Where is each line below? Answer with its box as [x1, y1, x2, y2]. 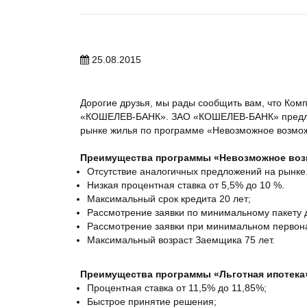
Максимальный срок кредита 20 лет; [87, 193, 251, 204]
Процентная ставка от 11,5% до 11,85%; [87, 282, 267, 293]
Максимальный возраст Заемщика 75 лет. [87, 234, 275, 245]
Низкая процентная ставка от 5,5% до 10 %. [87, 180, 284, 191]
